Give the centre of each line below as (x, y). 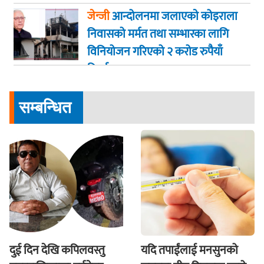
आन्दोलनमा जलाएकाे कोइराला (174, 17)
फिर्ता (98, 70)
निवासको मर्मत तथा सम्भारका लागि (158, 34)
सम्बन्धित (45, 108)
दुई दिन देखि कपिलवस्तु (57, 251)
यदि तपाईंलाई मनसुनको (189, 251)
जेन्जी (98, 17)
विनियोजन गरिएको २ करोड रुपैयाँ (155, 52)
